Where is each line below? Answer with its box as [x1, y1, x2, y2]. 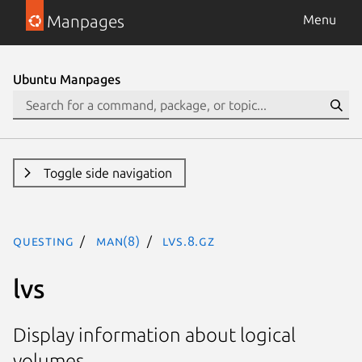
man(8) [96, 234, 141, 248]
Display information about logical [13, 324, 296, 347]
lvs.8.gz [162, 234, 215, 248]
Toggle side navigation [43, 166, 172, 180]
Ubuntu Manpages [13, 72, 120, 86]
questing [13, 234, 74, 248]
